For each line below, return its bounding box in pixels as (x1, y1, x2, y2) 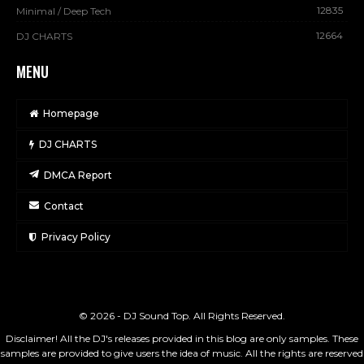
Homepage (43, 106, 99, 119)
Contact (44, 199, 84, 212)
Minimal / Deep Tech (16, 4, 111, 17)
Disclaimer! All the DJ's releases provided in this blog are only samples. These (6, 331, 358, 344)
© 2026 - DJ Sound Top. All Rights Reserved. (79, 309, 285, 322)
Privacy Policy (41, 230, 110, 243)
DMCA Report (44, 168, 112, 181)
